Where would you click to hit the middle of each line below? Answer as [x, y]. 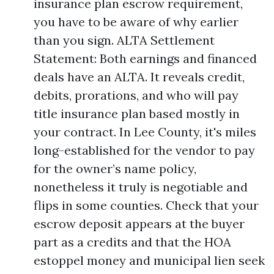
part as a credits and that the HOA [132, 242]
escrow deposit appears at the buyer [139, 224]
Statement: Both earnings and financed [145, 58]
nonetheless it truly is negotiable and [141, 187]
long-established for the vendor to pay [144, 150]
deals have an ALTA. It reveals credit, [139, 77]
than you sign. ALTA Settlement [124, 40]
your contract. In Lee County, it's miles [145, 132]
